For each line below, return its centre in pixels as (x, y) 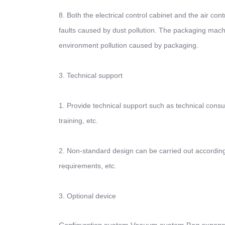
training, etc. (78, 121)
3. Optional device (87, 196)
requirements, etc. (88, 166)
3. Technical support (91, 75)
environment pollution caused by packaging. (129, 45)
